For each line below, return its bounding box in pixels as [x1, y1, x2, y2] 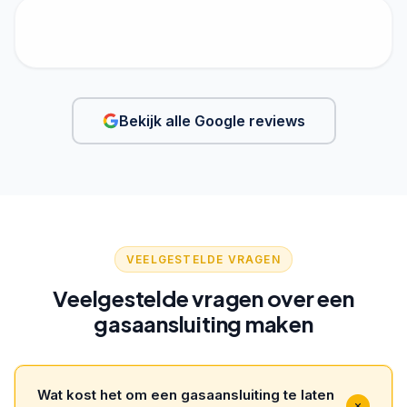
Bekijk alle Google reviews [118, 111, 305, 130]
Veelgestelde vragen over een [53, 283, 354, 312]
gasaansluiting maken [94, 309, 313, 337]
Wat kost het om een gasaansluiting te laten [37, 385, 334, 403]
